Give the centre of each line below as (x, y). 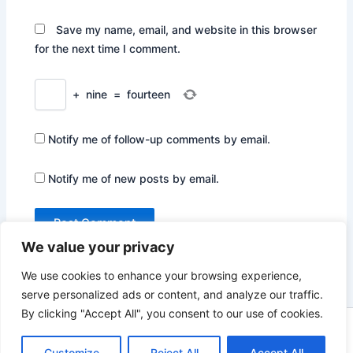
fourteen (149, 94)
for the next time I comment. (108, 49)
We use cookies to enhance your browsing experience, (162, 275)
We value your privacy (98, 247)
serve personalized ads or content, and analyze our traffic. (172, 294)
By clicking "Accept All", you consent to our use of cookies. (172, 313)
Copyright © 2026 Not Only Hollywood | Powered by (162, 334)
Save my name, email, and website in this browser (187, 30)
